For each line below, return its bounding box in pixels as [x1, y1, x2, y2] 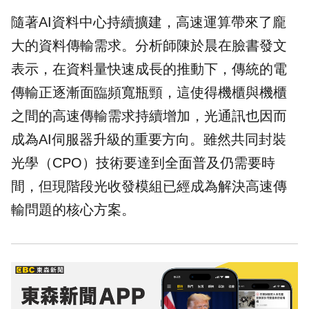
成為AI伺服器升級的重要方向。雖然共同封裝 [11, 132, 286, 148]
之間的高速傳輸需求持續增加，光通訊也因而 [11, 108, 287, 124]
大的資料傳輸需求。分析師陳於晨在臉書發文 [11, 38, 287, 54]
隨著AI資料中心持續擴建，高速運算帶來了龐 [11, 14, 286, 30]
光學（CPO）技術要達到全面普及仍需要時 [11, 155, 275, 171]
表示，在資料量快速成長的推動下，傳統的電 [11, 61, 287, 77]
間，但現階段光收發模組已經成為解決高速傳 [11, 179, 287, 195]
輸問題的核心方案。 [11, 202, 135, 218]
